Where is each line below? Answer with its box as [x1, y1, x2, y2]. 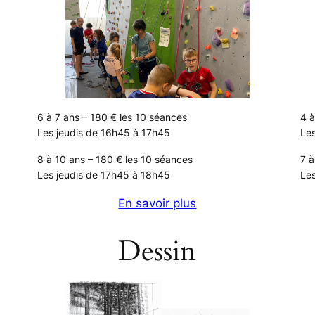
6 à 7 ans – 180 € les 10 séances [37, 111, 188, 124]
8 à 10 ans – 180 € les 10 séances [37, 153, 193, 166]
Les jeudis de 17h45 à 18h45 [37, 169, 171, 181]
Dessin [118, 232, 197, 271]
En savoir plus [118, 196, 197, 211]
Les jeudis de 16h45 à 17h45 [37, 127, 171, 139]
